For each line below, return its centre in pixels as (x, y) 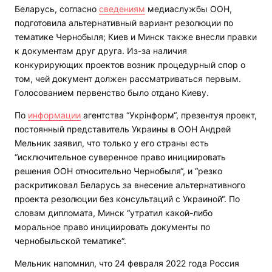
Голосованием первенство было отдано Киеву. (112, 93)
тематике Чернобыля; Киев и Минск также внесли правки (136, 37)
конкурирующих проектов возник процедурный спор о (130, 65)
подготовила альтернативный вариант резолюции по (124, 23)
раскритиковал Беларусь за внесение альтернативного (130, 185)
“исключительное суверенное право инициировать (120, 157)
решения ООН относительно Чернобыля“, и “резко (118, 171)
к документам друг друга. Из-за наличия (101, 51)
